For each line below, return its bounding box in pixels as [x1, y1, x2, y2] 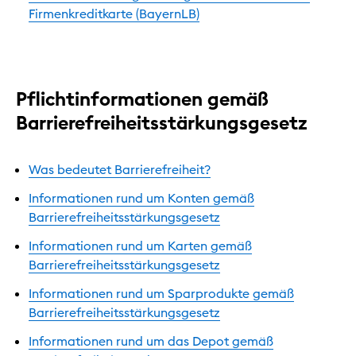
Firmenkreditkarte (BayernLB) [29, 5, 199, 21]
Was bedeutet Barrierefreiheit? [29, 161, 211, 177]
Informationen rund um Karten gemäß [29, 237, 252, 253]
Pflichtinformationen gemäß [16, 86, 269, 110]
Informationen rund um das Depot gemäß [29, 332, 273, 349]
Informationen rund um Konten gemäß [29, 189, 254, 206]
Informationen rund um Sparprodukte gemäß [29, 284, 294, 301]
